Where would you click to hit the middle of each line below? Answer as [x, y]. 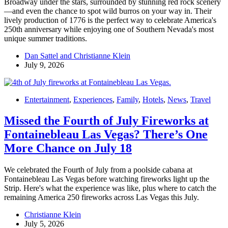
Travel [201, 99]
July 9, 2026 [44, 65]
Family [127, 99]
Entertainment [47, 99]
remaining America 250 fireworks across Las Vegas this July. [102, 197]
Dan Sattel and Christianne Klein [77, 55]
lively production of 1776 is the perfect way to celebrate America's [110, 20]
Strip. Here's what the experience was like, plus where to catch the [110, 188]
